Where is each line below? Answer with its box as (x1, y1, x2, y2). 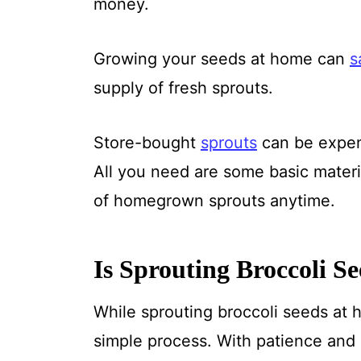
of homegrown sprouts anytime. (93, 190, 335, 210)
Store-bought (93, 132, 201, 152)
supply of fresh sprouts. (93, 77, 273, 98)
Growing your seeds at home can (93, 48, 350, 68)
